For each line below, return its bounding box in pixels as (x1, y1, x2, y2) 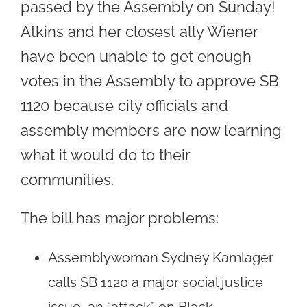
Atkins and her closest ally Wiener (21, 22, 258, 40)
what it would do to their (21, 145, 190, 164)
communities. (21, 170, 114, 188)
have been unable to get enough (21, 47, 251, 65)
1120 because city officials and (21, 96, 228, 114)
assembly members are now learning (21, 121, 282, 139)
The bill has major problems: (21, 208, 219, 227)
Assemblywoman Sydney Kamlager (48, 249, 273, 266)
